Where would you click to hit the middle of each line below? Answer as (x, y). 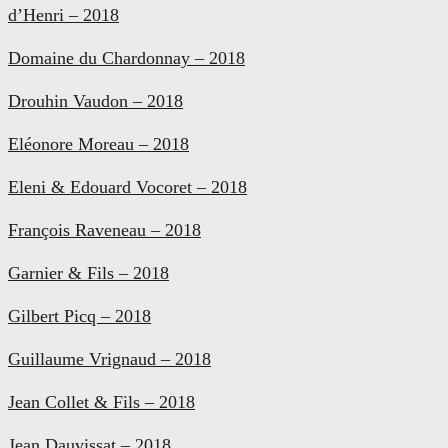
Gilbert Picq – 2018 (79, 315)
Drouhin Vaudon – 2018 (95, 100)
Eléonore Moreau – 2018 (98, 143)
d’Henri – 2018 (63, 14)
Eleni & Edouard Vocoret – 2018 (127, 186)
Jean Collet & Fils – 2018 (101, 401)
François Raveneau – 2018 (104, 229)
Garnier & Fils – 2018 (88, 272)
